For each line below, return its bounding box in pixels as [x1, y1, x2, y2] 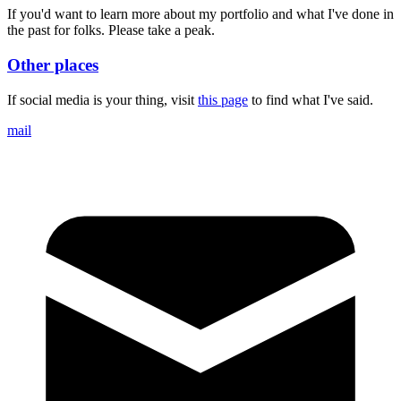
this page [198, 91, 248, 107]
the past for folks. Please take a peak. [7, 22, 215, 38]
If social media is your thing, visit [7, 91, 194, 107]
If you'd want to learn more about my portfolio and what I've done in [7, 6, 394, 22]
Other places [7, 55, 98, 75]
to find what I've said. [252, 91, 373, 107]
